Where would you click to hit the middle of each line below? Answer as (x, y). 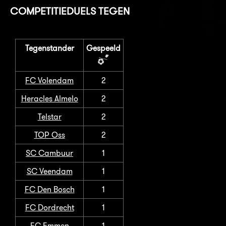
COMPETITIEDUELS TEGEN (70, 11)
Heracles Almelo (49, 98)
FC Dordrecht (49, 207)
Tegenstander (49, 48)
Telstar (49, 117)
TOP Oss (49, 135)
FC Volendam (49, 80)
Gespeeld (103, 48)
